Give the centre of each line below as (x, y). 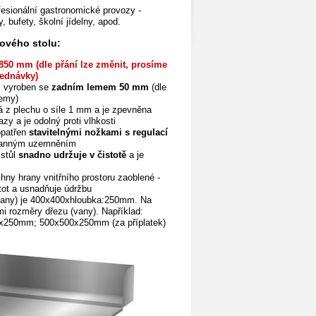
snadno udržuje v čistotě (72, 155)
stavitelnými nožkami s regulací (98, 133)
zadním (67, 87)
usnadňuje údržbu (55, 189)
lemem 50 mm (117, 87)
